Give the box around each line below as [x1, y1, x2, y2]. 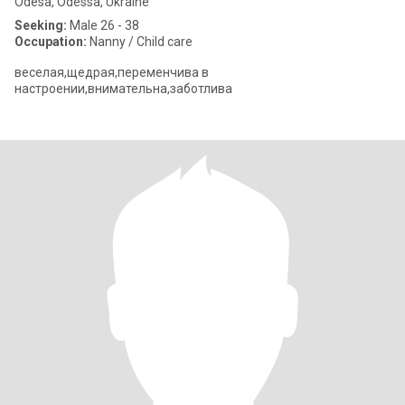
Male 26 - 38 [67, 18, 139, 33]
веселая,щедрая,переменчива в [14, 65, 209, 80]
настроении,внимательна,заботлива [14, 81, 232, 96]
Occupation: [14, 34, 87, 49]
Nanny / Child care [87, 34, 193, 49]
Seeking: [14, 18, 67, 33]
